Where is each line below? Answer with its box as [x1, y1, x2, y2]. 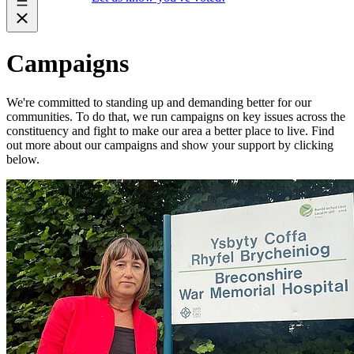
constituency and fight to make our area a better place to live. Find [6, 123, 334, 137]
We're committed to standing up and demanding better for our [6, 95, 311, 109]
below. [6, 152, 40, 166]
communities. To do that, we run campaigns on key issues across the [6, 109, 345, 123]
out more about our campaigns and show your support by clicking [6, 137, 333, 152]
